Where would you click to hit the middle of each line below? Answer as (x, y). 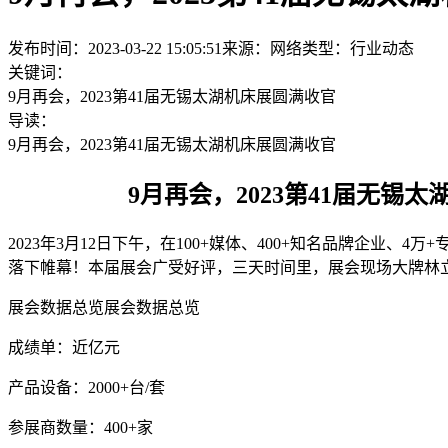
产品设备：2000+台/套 (86, 387)
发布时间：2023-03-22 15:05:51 (115, 48)
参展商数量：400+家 (80, 427)
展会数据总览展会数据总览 (104, 307)
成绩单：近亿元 (64, 347)
